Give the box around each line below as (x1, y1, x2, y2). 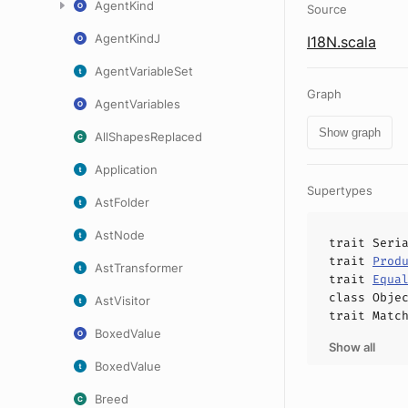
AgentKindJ (95, 31, 160, 46)
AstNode (95, 228, 145, 242)
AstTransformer (95, 260, 183, 275)
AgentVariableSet (95, 64, 193, 78)
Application (95, 162, 158, 177)
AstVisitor (95, 293, 150, 308)
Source (307, 2, 347, 16)
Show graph (319, 126, 381, 139)
